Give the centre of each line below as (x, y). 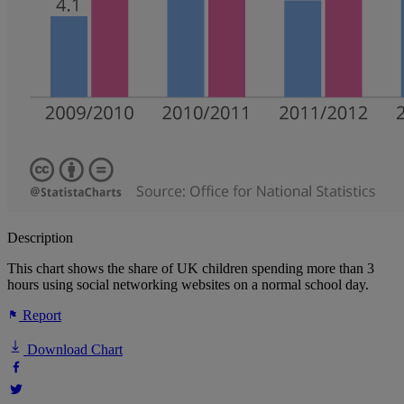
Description (40, 238)
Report (40, 316)
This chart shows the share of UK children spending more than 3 (191, 269)
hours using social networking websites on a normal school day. (188, 285)
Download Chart (73, 350)
